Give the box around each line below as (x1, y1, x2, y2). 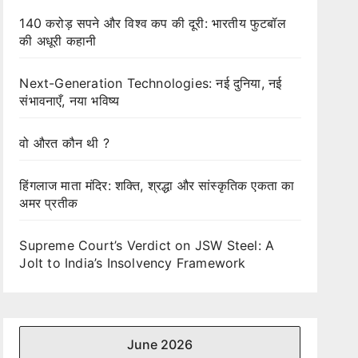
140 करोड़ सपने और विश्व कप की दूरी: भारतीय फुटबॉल (19, 15, 286, 31)
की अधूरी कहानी (19, 33, 97, 49)
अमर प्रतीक (19, 195, 78, 211)
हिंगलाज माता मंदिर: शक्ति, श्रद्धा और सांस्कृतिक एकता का (19, 177, 295, 193)
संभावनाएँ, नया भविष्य (19, 93, 120, 109)
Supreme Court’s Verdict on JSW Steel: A (19, 237, 275, 253)
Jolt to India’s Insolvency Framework (19, 255, 246, 271)
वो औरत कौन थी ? (19, 135, 109, 151)
